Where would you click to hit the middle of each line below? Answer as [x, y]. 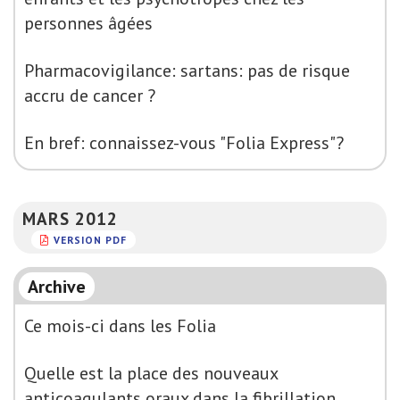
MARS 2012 [70, 218]
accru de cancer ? [90, 96]
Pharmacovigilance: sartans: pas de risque [187, 71]
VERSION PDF [90, 239]
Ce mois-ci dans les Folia [120, 326]
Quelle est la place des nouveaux [151, 373]
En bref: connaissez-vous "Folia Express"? [184, 143]
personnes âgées [88, 23]
